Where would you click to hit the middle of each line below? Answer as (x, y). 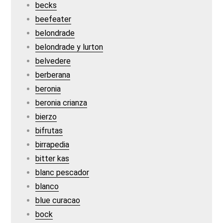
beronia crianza (61, 103)
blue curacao (58, 200)
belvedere (53, 61)
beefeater (54, 19)
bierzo (46, 117)
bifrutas (49, 131)
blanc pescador (62, 172)
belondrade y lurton (69, 47)
